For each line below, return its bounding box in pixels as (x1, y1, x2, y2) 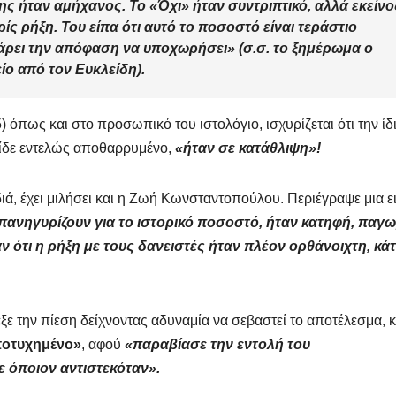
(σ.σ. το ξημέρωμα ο (235, 41, 373, 57)
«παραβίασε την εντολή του (125, 337, 310, 353)
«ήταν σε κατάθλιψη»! (175, 141, 321, 156)
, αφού (81, 337, 125, 353)
